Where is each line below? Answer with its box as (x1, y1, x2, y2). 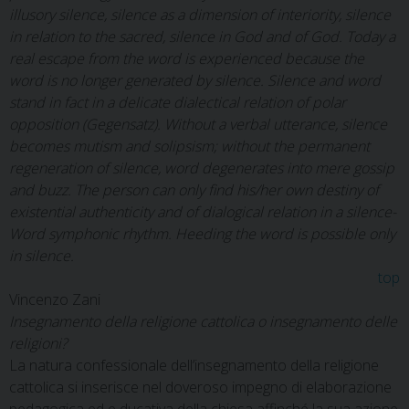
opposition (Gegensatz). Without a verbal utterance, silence (9, 114, 387, 134)
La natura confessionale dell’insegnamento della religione (9, 355, 379, 375)
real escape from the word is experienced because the (9, 48, 364, 68)
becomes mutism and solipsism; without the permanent (9, 136, 370, 156)
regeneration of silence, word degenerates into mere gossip (9, 158, 394, 178)
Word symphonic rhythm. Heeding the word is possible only (9, 224, 395, 244)
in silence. (9, 246, 74, 266)
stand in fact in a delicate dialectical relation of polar (9, 92, 346, 112)
